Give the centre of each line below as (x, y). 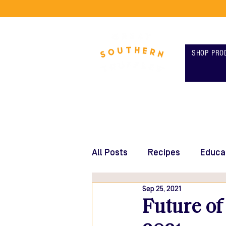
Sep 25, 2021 (162, 189)
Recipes (164, 152)
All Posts (110, 152)
